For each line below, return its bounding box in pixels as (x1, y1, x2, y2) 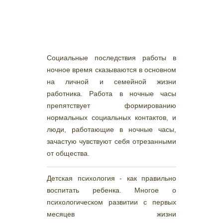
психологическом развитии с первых (47, 198, 176, 206)
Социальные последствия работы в (47, 54, 176, 62)
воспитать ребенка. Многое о (47, 186, 176, 194)
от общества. (47, 149, 90, 157)
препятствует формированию (47, 102, 176, 110)
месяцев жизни (47, 210, 176, 218)
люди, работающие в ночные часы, (47, 125, 176, 133)
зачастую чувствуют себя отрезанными (47, 137, 176, 145)
